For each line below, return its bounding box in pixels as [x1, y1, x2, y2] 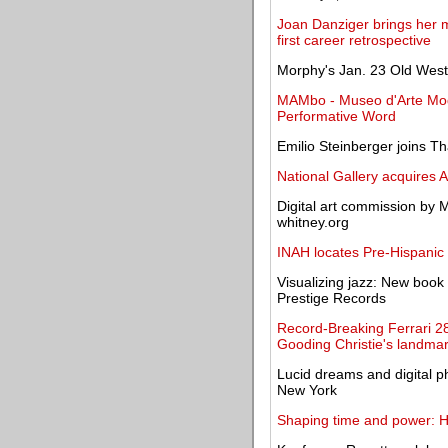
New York [277, 382, 337, 398]
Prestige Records [277, 290, 386, 306]
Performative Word [277, 108, 396, 124]
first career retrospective [277, 32, 431, 48]
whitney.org [277, 214, 349, 230]
